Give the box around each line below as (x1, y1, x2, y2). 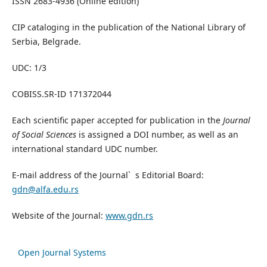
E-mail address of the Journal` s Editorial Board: (11, 169, 204, 181)
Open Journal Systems (18, 246, 106, 258)
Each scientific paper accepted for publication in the (11, 114, 223, 126)
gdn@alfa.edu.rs (11, 183, 79, 195)
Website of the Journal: (11, 209, 105, 221)
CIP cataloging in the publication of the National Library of (11, 21, 246, 33)
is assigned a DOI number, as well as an (76, 128, 238, 140)
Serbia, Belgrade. (11, 35, 81, 47)
